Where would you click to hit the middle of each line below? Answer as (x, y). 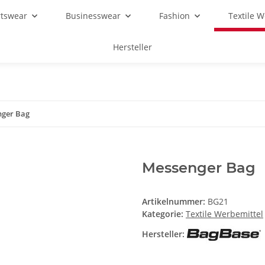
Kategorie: (164, 214)
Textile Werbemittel (224, 214)
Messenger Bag (199, 168)
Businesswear (93, 16)
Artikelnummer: (175, 202)
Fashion (174, 16)
